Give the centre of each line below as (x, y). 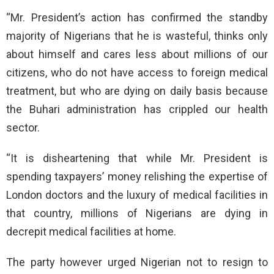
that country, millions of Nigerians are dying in (137, 213)
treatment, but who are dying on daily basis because (137, 91)
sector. (23, 128)
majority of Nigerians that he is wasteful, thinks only (137, 36)
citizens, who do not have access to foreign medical (137, 73)
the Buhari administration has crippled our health (137, 109)
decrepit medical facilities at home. (91, 232)
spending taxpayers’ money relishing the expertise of (137, 177)
